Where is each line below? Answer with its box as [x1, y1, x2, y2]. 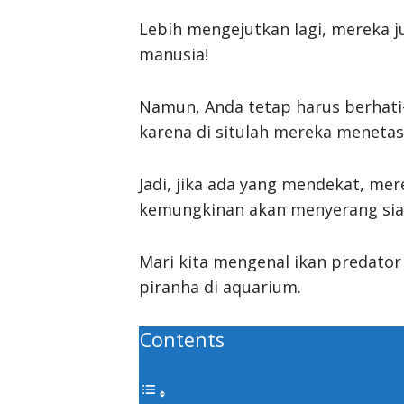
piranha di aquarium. [139, 275, 301, 298]
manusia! [139, 42, 208, 65]
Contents [140, 326, 225, 353]
